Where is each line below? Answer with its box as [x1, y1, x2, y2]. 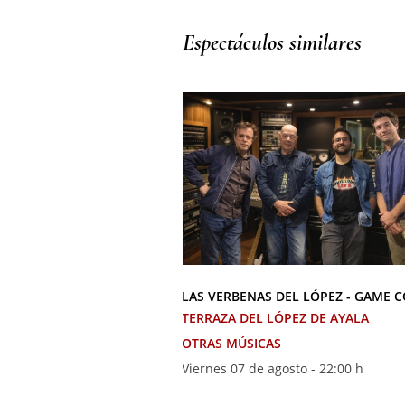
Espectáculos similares [183, 29, 362, 57]
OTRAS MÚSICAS [182, 334, 281, 353]
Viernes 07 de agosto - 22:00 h [182, 360, 363, 378]
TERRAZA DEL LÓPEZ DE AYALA [182, 309, 369, 327]
